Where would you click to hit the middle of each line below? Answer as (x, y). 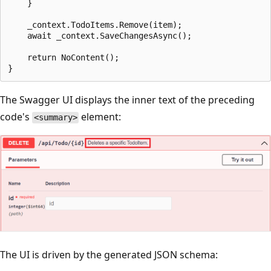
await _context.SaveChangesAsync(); (100, 36)
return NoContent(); (64, 58)
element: (100, 117)
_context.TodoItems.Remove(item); (95, 25)
